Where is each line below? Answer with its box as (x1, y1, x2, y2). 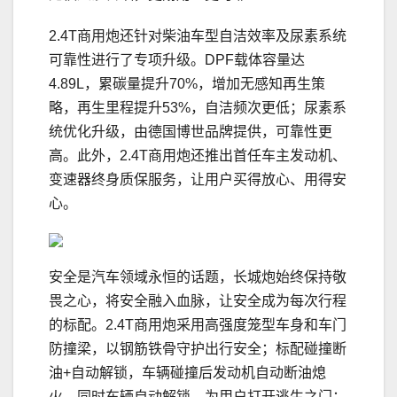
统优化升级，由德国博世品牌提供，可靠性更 (49, 124, 332, 140)
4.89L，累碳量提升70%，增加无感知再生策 (49, 76, 325, 92)
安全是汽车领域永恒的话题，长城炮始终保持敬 (49, 269, 346, 285)
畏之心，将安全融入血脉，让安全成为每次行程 (49, 293, 346, 309)
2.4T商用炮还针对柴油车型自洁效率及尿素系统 (49, 28, 346, 44)
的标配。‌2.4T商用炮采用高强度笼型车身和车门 (49, 317, 346, 333)
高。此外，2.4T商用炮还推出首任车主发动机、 (49, 148, 346, 164)
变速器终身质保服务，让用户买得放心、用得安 (49, 172, 346, 188)
